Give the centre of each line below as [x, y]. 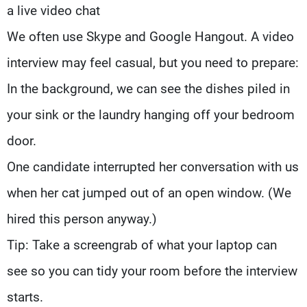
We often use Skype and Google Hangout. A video [150, 36]
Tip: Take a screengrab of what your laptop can [142, 245]
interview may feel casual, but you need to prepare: [153, 62]
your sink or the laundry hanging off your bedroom [151, 114]
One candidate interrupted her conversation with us [153, 167]
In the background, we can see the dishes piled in [148, 88]
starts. [25, 297]
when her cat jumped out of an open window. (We [149, 193]
